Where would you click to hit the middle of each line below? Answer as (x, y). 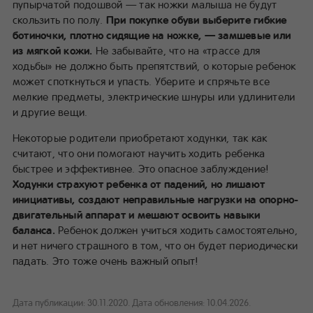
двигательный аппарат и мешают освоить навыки (137, 214)
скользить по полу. (59, 19)
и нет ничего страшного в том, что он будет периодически (155, 245)
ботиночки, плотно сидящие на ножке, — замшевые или (152, 35)
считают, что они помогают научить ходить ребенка (139, 153)
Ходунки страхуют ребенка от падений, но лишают (139, 183)
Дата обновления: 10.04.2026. (191, 302)
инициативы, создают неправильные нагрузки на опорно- (156, 199)
